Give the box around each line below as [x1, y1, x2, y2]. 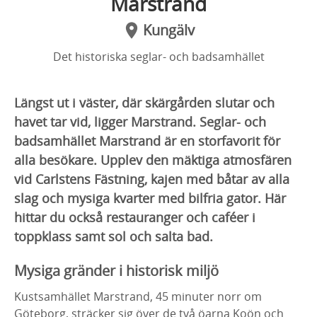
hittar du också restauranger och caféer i [14, 209, 255, 226]
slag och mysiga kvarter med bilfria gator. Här [14, 190, 286, 207]
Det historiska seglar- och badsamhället [52, 49, 265, 64]
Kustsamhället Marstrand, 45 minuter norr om [14, 289, 262, 304]
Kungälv [142, 21, 195, 40]
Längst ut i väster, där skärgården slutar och [14, 94, 275, 111]
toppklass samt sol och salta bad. [14, 228, 213, 245]
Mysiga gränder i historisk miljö [14, 261, 219, 280]
